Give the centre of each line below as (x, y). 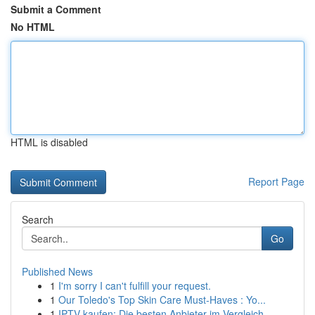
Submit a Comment (56, 9)
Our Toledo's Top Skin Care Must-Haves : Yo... (162, 300)
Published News (57, 271)
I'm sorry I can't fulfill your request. (135, 285)
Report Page (276, 181)
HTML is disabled (49, 142)
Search (38, 219)
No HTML (33, 27)
